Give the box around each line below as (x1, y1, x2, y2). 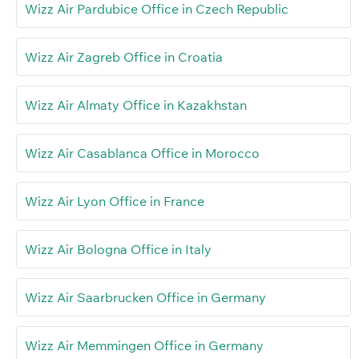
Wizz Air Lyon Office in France (25, 193, 204, 210)
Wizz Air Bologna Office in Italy (25, 241, 212, 258)
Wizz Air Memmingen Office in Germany (25, 337, 264, 354)
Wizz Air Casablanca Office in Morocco (25, 145, 260, 162)
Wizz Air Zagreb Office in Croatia (25, 49, 223, 66)
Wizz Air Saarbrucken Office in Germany (25, 289, 266, 306)
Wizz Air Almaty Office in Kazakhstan (25, 97, 247, 114)
